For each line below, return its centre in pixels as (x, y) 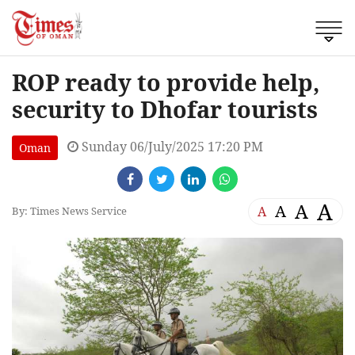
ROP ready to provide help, (166, 82)
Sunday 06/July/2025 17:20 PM (171, 146)
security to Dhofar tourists (165, 109)
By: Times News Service (69, 211)
